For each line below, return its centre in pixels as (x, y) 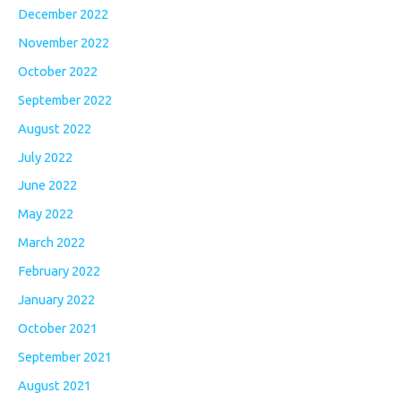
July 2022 (45, 157)
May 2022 (46, 214)
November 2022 (64, 42)
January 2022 (56, 300)
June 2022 (47, 185)
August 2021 (55, 385)
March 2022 (51, 243)
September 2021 (65, 357)
